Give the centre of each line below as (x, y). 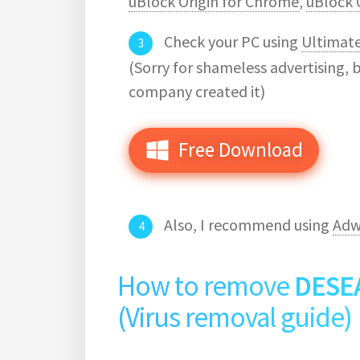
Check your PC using (231, 41)
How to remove (206, 286)
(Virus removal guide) (235, 318)
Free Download (236, 150)
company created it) (197, 91)
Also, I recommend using (247, 225)
